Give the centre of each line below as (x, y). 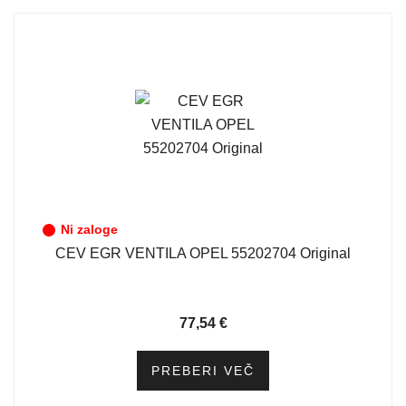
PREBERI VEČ (203, 371)
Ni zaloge (89, 229)
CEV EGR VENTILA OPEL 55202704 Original (203, 253)
